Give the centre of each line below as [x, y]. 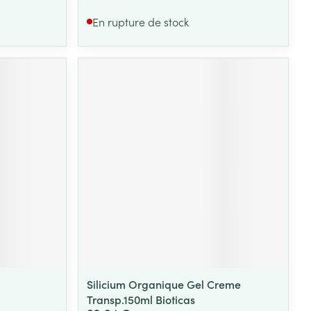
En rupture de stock [141, 21]
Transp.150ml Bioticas [141, 299]
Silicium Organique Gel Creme [164, 284]
